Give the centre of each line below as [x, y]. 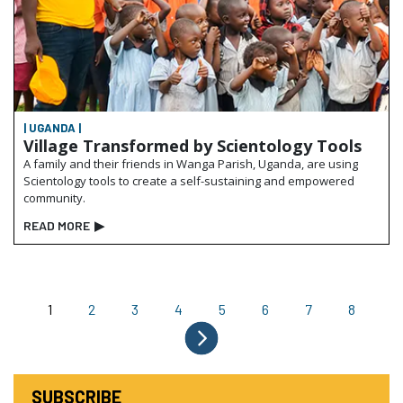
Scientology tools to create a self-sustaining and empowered [189, 181]
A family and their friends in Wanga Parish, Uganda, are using [191, 164]
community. [54, 198]
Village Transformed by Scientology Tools [193, 146]
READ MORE [57, 226]
